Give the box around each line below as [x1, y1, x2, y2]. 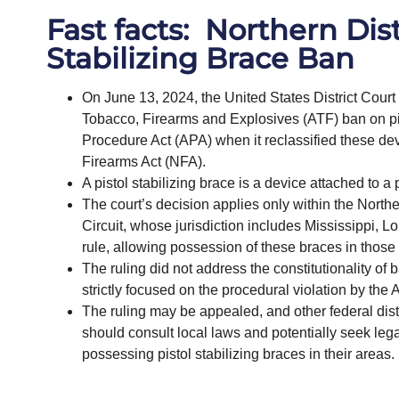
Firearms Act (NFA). [81, 153, 206, 169]
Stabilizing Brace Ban [45, 40, 354, 76]
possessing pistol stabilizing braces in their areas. [81, 346, 395, 362]
